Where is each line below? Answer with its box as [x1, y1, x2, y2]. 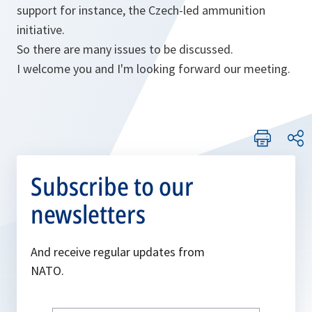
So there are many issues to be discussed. [17, 41, 233, 57]
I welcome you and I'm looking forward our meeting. [17, 61, 290, 77]
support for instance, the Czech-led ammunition [17, 2, 265, 18]
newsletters [31, 197, 146, 231]
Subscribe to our [31, 169, 194, 203]
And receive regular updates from [31, 244, 205, 260]
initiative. [17, 22, 65, 38]
